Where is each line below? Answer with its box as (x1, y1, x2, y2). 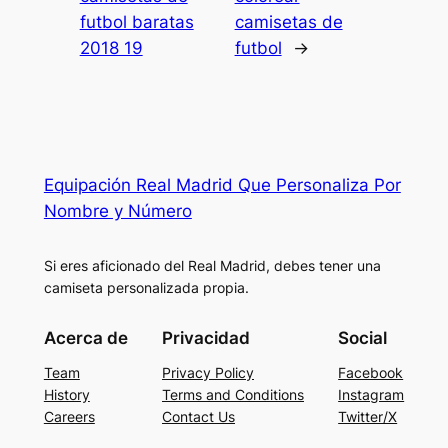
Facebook (338, 363, 404, 381)
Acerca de (43, 327, 128, 348)
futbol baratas (79, 12, 194, 33)
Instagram (338, 385, 405, 403)
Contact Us (162, 407, 235, 425)
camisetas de (234, 12, 343, 33)
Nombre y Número (43, 201, 192, 222)
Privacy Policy (162, 363, 254, 381)
